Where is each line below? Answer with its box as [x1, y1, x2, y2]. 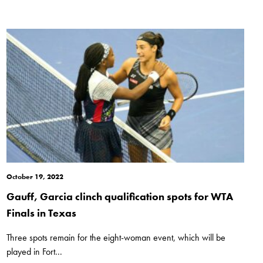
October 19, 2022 [6, 172, 63, 182]
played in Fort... [6, 245, 62, 258]
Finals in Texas [6, 206, 76, 220]
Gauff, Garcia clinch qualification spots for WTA [6, 190, 233, 204]
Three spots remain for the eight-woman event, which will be [6, 231, 225, 244]
